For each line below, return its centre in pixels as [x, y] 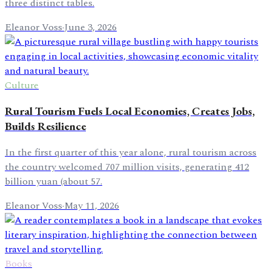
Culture [22, 85]
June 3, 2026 [90, 27]
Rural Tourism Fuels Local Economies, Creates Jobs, [130, 111]
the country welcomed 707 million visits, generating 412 [127, 167]
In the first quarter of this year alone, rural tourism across [131, 153]
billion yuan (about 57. [54, 182]
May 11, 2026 [92, 206]
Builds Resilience [45, 126]
